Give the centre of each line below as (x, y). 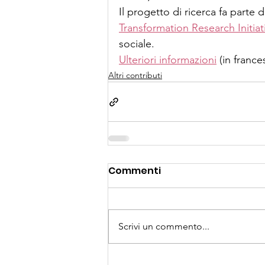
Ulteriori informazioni (168, 60)
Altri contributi (135, 75)
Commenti (135, 171)
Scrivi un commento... (164, 227)
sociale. (137, 44)
